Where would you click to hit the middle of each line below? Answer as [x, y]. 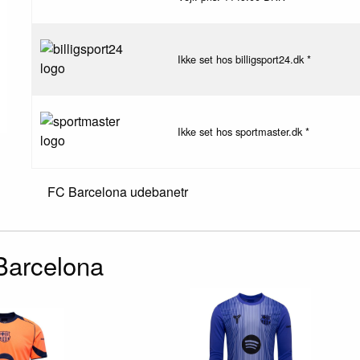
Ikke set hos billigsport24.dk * [244, 59]
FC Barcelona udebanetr [117, 191]
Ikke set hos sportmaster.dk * [243, 131]
